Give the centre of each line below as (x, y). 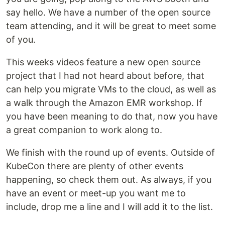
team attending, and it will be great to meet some (111, 26)
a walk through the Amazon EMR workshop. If (104, 103)
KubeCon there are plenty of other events (95, 166)
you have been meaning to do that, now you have (112, 116)
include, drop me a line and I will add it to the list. (109, 207)
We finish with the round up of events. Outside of (110, 152)
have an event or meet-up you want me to (96, 193)
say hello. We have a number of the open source (108, 12)
